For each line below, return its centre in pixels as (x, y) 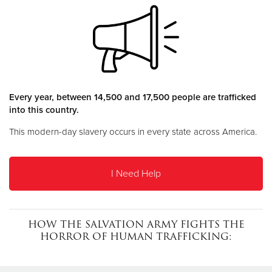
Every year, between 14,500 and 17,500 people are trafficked (133, 97)
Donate (136, 31)
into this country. (44, 110)
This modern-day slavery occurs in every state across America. (133, 131)
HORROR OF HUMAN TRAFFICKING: (136, 236)
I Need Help (136, 173)
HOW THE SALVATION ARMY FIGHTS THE (136, 224)
